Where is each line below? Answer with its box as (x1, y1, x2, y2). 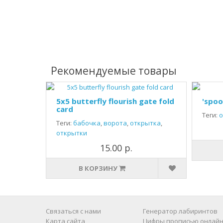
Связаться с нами (46, 207, 101, 216)
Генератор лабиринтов (143, 207, 218, 216)
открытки (56, 128, 87, 137)
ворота (104, 118, 127, 127)
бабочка (73, 118, 101, 127)
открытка (130, 118, 161, 127)
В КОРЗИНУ (79, 164, 118, 173)
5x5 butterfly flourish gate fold (56, 96, 174, 106)
